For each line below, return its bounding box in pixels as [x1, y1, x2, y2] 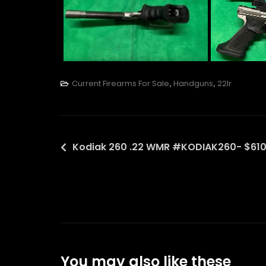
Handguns [173, 78, 213, 90]
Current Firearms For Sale [72, 78, 169, 90]
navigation [60, 159, 140, 179]
